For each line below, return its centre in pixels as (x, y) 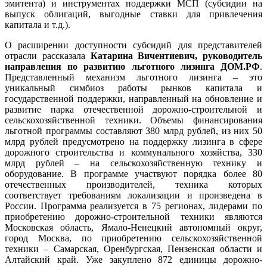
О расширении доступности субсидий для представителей (133, 45)
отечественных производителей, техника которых (133, 184)
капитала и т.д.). (38, 24)
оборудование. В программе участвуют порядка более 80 (133, 173)
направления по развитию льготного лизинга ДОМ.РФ (132, 66)
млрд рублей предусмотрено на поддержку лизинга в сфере (133, 141)
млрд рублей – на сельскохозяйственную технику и (133, 163)
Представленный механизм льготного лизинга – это (133, 77)
